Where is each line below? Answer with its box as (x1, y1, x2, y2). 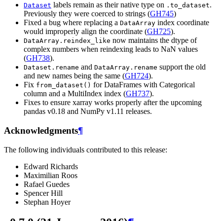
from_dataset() (36, 81, 91, 89)
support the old (157, 63, 206, 72)
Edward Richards (24, 162, 78, 171)
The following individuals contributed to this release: (4, 145, 167, 154)
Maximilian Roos (24, 171, 77, 180)
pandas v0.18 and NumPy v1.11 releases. (24, 107, 152, 116)
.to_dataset (166, 1, 210, 9)
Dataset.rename (24, 64, 79, 72)
